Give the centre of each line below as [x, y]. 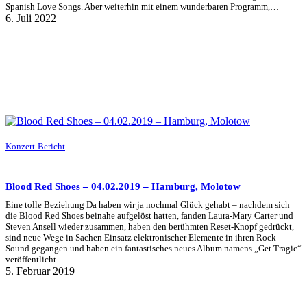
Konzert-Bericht [35, 147]
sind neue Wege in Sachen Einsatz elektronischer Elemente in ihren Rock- [142, 237]
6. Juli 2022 [31, 19]
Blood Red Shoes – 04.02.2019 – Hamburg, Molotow [123, 186]
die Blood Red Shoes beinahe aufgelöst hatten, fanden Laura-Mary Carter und [149, 215]
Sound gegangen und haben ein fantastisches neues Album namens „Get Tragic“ [153, 248]
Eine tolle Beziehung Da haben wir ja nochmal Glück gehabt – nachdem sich [148, 204]
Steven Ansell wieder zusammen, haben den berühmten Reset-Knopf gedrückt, [150, 226]
